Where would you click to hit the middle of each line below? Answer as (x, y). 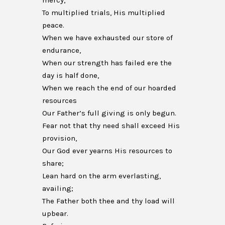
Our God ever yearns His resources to (107, 151)
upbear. (55, 213)
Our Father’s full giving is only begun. (109, 113)
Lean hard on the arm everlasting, (101, 176)
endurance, (62, 50)
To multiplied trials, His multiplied (104, 13)
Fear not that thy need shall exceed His (111, 126)
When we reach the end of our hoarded (109, 88)
